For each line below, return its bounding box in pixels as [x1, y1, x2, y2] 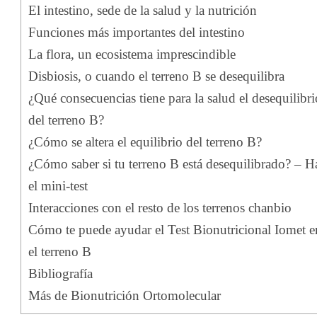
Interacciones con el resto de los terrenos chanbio [28, 200, 292, 216]
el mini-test [28, 178, 88, 194]
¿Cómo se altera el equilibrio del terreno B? [28, 134, 262, 150]
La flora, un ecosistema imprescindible [28, 47, 236, 62]
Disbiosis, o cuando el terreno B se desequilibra [28, 69, 284, 84]
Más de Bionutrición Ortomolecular [28, 288, 221, 304]
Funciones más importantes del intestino [28, 25, 245, 40]
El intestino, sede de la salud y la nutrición [28, 3, 257, 18]
